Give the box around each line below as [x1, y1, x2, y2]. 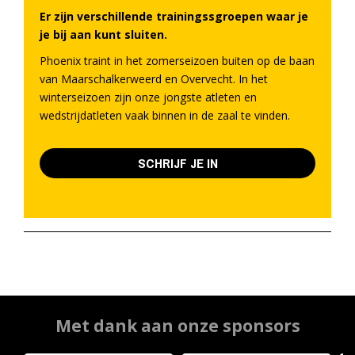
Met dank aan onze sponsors [55, 315, 300, 338]
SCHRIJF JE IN [137, 154, 218, 173]
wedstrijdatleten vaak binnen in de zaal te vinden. [40, 108, 290, 124]
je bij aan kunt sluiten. [40, 27, 167, 43]
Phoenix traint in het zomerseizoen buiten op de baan [40, 53, 315, 69]
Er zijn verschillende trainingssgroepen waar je [40, 9, 308, 25]
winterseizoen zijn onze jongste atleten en [40, 90, 257, 105]
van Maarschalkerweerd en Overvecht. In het [40, 71, 268, 87]
